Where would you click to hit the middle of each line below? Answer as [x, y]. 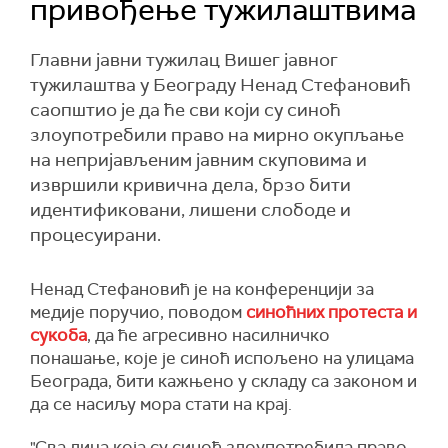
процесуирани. [95, 235]
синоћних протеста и [331, 312]
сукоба [58, 335]
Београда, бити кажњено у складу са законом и [223, 381]
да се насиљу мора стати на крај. [161, 404]
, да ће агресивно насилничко [208, 335]
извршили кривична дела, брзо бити [190, 185]
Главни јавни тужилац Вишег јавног [184, 60]
